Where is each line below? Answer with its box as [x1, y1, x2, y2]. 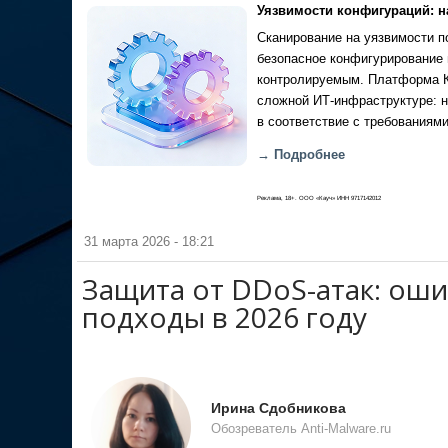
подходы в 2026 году [82, 298, 367, 336]
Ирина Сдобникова [211, 400, 346, 416]
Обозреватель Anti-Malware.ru [211, 422, 391, 436]
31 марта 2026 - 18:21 [84, 235, 214, 249]
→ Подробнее [257, 148, 345, 162]
